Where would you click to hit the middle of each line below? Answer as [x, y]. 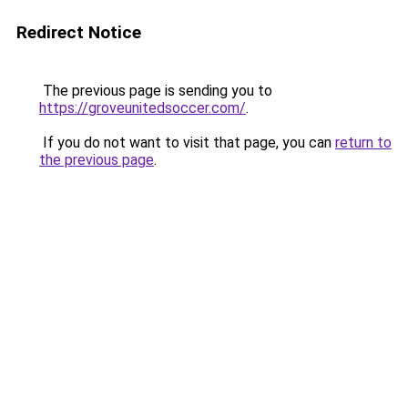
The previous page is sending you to [156, 91]
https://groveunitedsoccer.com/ [143, 108]
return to [363, 143]
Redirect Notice [79, 32]
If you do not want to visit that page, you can [187, 143]
